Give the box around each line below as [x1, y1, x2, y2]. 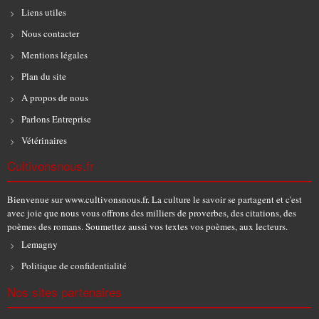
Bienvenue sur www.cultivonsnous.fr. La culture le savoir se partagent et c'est [7, 193, 302, 206]
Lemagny [21, 238, 58, 251]
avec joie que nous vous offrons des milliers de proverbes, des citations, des [7, 206, 296, 220]
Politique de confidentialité [21, 259, 127, 273]
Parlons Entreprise [21, 112, 91, 125]
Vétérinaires [21, 133, 67, 147]
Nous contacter [21, 26, 79, 40]
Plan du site [21, 69, 66, 83]
